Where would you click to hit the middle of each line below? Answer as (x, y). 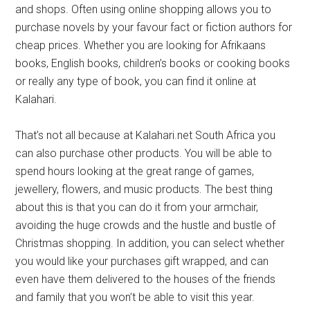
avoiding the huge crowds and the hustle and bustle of (146, 225)
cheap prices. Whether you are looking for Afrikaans (141, 45)
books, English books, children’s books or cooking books (153, 63)
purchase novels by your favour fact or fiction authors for (154, 27)
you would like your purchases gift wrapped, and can (142, 261)
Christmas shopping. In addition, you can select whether (150, 243)
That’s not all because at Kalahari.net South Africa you (146, 135)
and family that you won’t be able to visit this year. (135, 297)
